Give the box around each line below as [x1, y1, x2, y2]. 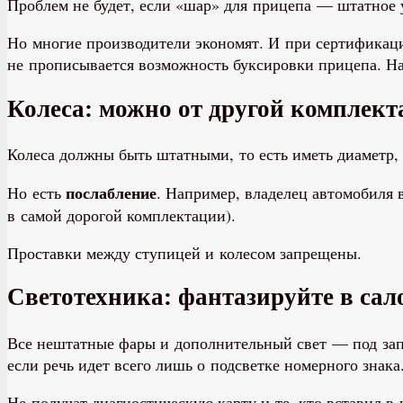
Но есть [7, 181, 66, 203]
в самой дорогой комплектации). [7, 203, 236, 226]
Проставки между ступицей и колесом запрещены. [7, 241, 362, 264]
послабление [66, 180, 157, 204]
